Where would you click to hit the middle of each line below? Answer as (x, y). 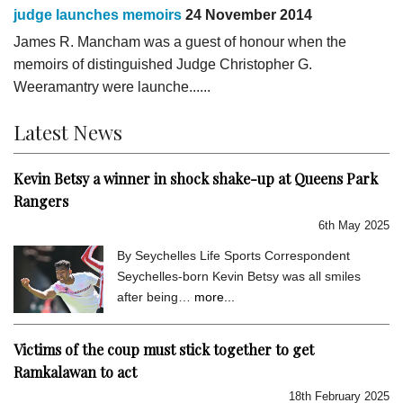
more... (215, 296)
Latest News (68, 132)
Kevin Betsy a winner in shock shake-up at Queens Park (196, 178)
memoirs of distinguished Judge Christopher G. (163, 64)
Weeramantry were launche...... (112, 86)
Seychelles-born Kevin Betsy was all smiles (239, 276)
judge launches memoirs (98, 14)
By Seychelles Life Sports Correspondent (233, 255)
